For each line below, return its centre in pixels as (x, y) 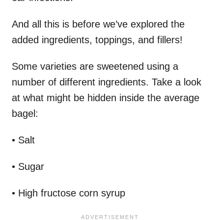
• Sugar (28, 166)
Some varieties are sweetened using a (95, 66)
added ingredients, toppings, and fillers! (97, 40)
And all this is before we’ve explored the (98, 24)
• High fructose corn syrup (69, 193)
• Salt (23, 140)
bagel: (25, 113)
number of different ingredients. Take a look (107, 82)
